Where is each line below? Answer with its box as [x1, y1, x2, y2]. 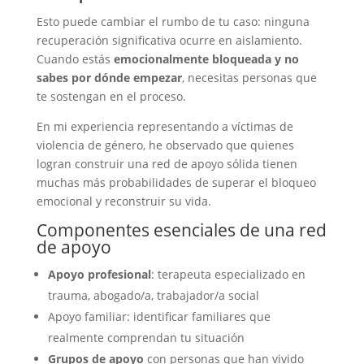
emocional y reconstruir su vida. [36, 193, 211, 209]
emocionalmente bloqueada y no [113, 51, 299, 67]
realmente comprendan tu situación [47, 330, 245, 345]
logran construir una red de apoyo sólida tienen [36, 156, 297, 171]
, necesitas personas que [181, 70, 317, 85]
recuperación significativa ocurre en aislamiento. [36, 32, 302, 48]
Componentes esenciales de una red [36, 219, 327, 241]
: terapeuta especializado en [150, 266, 305, 282]
